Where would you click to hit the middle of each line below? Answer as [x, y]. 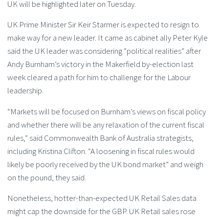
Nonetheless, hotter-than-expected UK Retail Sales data [102, 198]
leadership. [25, 91]
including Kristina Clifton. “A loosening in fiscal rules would [101, 151]
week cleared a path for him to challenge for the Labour [99, 77]
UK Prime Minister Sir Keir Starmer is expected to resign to [103, 25]
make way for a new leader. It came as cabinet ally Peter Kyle [108, 38]
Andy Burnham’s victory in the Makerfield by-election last [100, 64]
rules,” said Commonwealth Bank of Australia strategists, [100, 138]
